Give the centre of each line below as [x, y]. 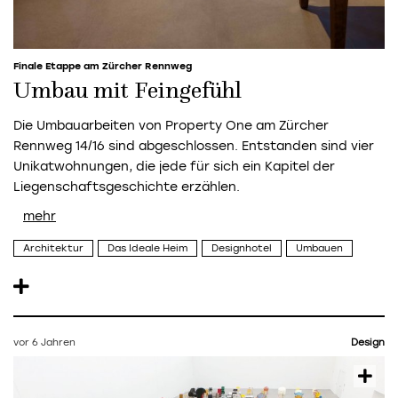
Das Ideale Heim [147, 249]
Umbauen [319, 249]
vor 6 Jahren [44, 342]
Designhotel [242, 249]
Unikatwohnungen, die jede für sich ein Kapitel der [174, 166]
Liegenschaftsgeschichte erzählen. [127, 187]
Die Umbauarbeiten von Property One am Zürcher [171, 125]
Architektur [53, 249]
